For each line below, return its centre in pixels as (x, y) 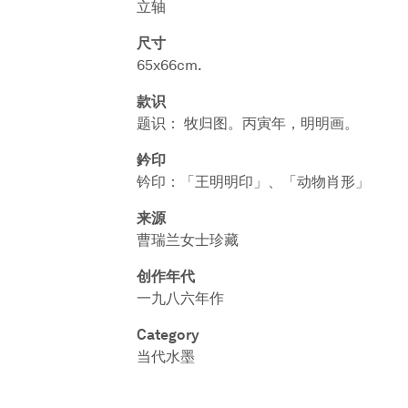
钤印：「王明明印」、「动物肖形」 (253, 182)
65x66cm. (169, 65)
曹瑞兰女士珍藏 (188, 240)
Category (168, 335)
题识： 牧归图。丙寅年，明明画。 (248, 123)
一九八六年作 (180, 298)
